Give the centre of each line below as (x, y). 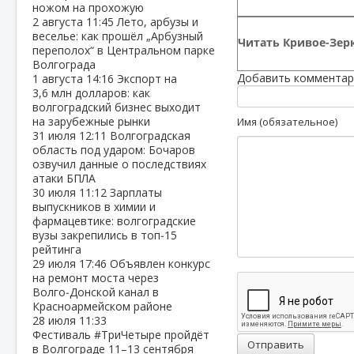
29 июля (56, 264)
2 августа (59, 22)
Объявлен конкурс (160, 264)
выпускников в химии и (94, 207)
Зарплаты (136, 192)
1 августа (59, 79)
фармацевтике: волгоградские (114, 221)
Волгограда (64, 64)
